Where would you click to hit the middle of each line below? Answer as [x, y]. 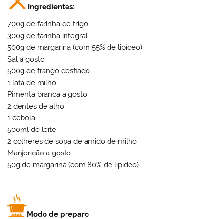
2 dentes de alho [36, 106]
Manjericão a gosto [39, 153]
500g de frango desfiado [49, 71]
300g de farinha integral [48, 36]
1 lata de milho [32, 83]
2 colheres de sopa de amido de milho [72, 142]
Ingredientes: [52, 7]
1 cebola [22, 118]
